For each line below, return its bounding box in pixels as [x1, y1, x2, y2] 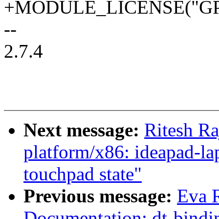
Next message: [23, 119, 144, 141]
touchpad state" [23, 163, 142, 185]
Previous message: [23, 185, 177, 207]
